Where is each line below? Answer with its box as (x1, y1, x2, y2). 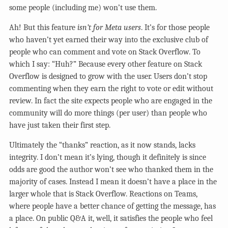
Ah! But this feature (9, 22, 77, 32)
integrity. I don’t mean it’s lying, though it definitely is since (9, 152, 206, 162)
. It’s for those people (141, 22, 210, 32)
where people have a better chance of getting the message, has (9, 201, 216, 211)
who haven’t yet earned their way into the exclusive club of (9, 35, 208, 44)
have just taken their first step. (9, 120, 110, 130)
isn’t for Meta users (77, 22, 141, 32)
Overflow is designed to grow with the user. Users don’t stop (9, 71, 207, 81)
